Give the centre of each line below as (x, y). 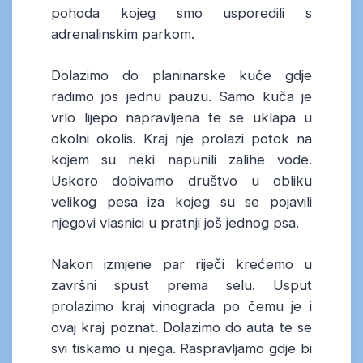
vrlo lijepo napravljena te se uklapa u (181, 117)
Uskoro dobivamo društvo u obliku (181, 180)
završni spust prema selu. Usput (181, 285)
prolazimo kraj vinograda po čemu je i (181, 306)
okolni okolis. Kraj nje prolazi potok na (181, 138)
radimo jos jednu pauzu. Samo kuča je (181, 96)
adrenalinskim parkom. (123, 34)
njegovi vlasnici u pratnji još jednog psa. (175, 222)
